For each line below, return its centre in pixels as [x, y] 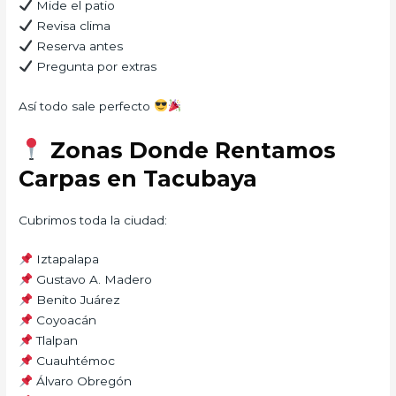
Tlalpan [55, 341]
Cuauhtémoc [73, 361]
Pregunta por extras [94, 66]
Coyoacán [64, 320]
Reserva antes [77, 46]
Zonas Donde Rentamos [190, 150]
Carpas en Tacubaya [138, 178]
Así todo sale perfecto [87, 106]
